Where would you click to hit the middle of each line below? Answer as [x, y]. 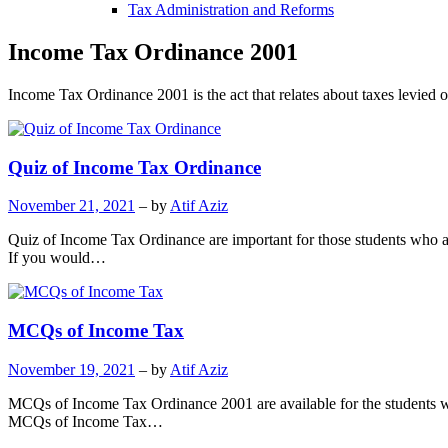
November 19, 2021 [71, 369]
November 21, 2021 [71, 206]
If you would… [57, 258]
